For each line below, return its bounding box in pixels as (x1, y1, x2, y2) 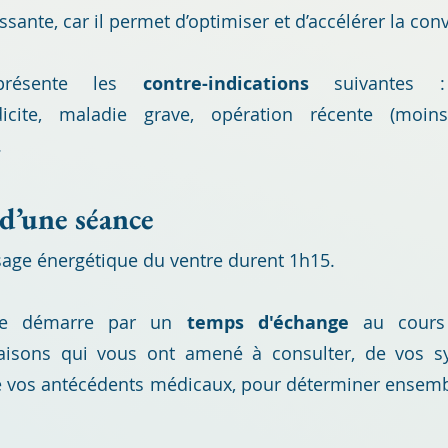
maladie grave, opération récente (59, 102, 373, 126)
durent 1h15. (228, 248, 335, 272)
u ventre (154, 248, 228, 272)
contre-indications (142, 71, 309, 96)
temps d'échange (186, 310, 349, 335)
